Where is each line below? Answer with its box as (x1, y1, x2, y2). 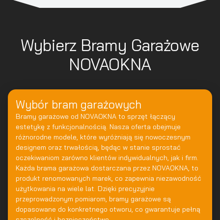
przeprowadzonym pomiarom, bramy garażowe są (16, 194, 171, 203)
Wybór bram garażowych (16, 97, 141, 111)
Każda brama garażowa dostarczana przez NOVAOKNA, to (16, 164, 198, 172)
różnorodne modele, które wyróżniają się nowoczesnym (16, 133, 191, 141)
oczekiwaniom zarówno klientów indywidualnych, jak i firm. (16, 153, 198, 162)
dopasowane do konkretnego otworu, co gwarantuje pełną (16, 205, 200, 214)
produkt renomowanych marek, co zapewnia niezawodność (16, 174, 201, 183)
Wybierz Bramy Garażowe (21, 35, 199, 55)
